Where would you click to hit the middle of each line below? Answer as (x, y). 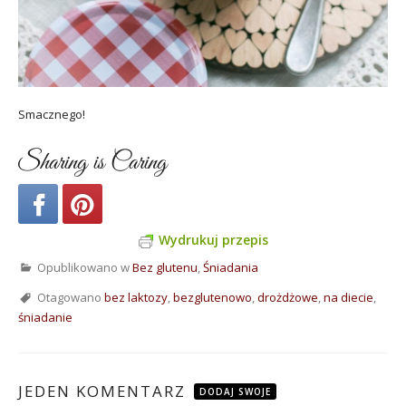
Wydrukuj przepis (213, 239)
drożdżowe (288, 297)
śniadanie (45, 317)
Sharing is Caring (92, 162)
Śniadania (231, 267)
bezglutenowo (213, 297)
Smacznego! (52, 115)
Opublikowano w (85, 267)
